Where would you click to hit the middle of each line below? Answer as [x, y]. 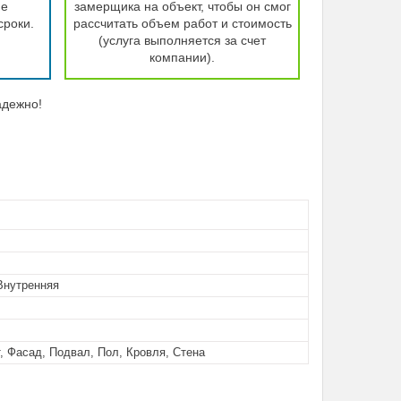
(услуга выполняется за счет [182, 40]
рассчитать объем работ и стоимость [182, 23]
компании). [182, 57]
